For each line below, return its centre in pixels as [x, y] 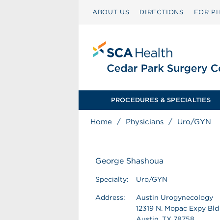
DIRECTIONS [162, 12]
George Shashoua [129, 161]
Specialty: [112, 179]
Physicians [145, 122]
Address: [110, 197]
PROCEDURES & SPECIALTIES [161, 100]
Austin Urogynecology [175, 197]
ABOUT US [111, 12]
